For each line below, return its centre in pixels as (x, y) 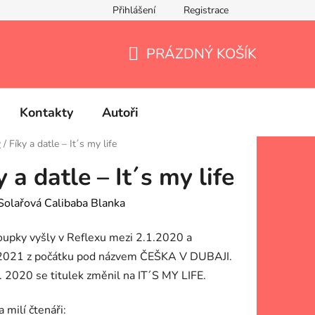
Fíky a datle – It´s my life (63, 144)
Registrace (206, 10)
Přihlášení (134, 10)
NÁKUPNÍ (159, 70)
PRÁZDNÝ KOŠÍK (201, 53)
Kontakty (46, 112)
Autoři (120, 112)
